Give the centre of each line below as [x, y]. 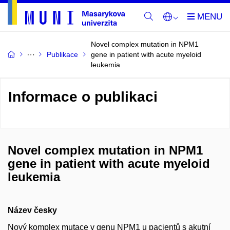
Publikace [62, 54]
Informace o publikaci [83, 97]
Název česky [32, 210]
